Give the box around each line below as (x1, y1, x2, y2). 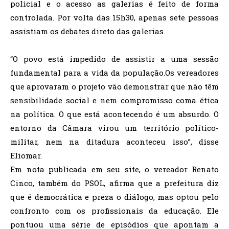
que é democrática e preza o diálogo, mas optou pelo (10, 192, 219, 202)
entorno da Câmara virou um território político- (10, 123, 219, 133)
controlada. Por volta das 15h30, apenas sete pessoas (10, 12, 219, 22)
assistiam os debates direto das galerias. (10, 26, 165, 36)
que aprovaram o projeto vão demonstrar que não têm (10, 81, 219, 91)
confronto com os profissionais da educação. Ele (10, 205, 219, 216)
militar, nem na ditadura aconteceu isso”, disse (10, 136, 219, 147)
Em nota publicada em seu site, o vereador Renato (10, 164, 219, 174)
